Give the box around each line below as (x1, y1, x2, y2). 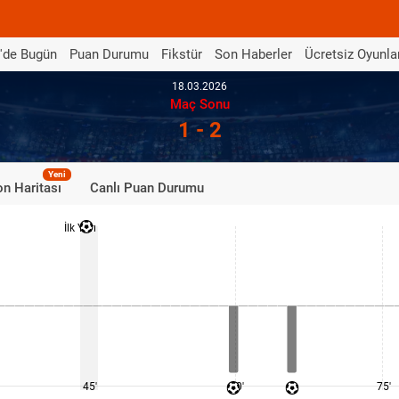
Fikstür (161, 45, 202, 62)
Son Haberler (215, 45, 292, 62)
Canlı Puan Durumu (90, 180, 204, 196)
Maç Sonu (169, 96, 230, 112)
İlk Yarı (64, 222, 96, 234)
